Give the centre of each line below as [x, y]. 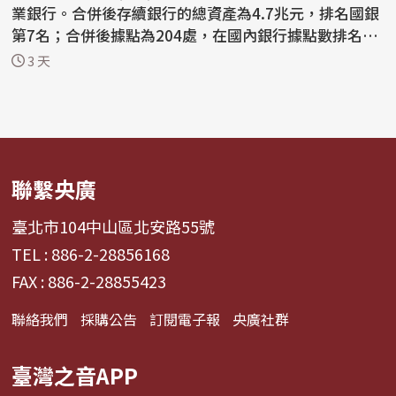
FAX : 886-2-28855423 [89, 282]
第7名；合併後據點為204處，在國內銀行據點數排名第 [195, 34]
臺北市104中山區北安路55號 [114, 227]
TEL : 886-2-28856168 [91, 254]
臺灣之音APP [75, 376]
